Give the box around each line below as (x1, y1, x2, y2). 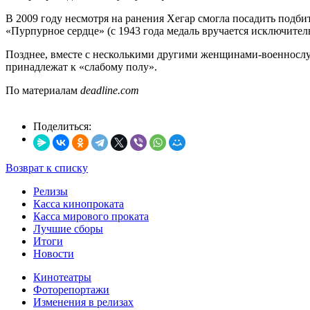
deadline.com (80, 84, 139, 96)
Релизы (33, 185, 68, 197)
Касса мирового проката (33, 210, 149, 222)
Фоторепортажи (33, 283, 109, 295)
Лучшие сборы (33, 222, 103, 235)
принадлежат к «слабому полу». (6, 60, 160, 73)
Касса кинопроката (33, 197, 124, 210)
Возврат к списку (6, 161, 88, 174)
